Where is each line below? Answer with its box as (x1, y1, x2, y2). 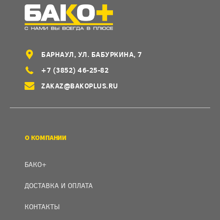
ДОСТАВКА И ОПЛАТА (25, 181, 93, 190)
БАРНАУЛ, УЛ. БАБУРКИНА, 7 (41, 50, 142, 59)
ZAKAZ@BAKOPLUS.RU (41, 81, 118, 90)
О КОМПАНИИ (25, 133, 66, 142)
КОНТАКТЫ (25, 202, 60, 211)
